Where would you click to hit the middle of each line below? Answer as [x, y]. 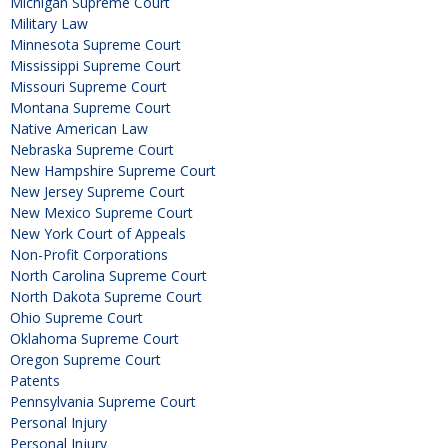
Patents [35, 380]
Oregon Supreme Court [85, 359]
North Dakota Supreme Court [106, 296]
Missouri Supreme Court [88, 86]
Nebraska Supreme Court [92, 149]
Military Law [49, 23]
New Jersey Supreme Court [97, 191]
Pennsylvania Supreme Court [103, 401]
